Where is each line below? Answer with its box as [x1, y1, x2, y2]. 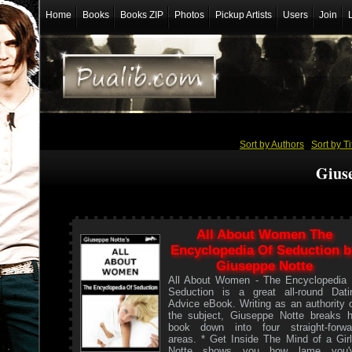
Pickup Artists [214, 9, 272, 20]
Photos [174, 9, 204, 20]
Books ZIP [119, 9, 163, 20]
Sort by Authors [240, 138, 304, 150]
